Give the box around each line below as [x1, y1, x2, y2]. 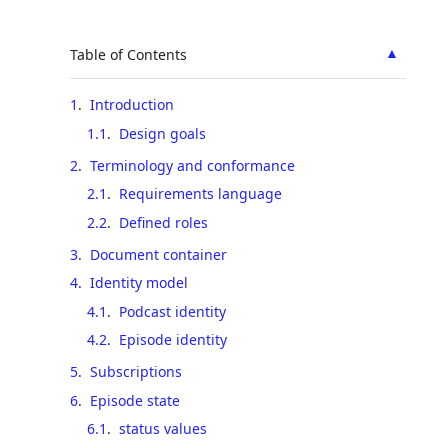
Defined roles [118, 212, 208, 232]
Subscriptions [90, 362, 182, 381]
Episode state [90, 390, 180, 410]
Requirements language [118, 184, 282, 203]
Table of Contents [70, 44, 187, 64]
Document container [90, 244, 227, 264]
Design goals [118, 123, 206, 143]
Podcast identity [118, 301, 226, 321]
